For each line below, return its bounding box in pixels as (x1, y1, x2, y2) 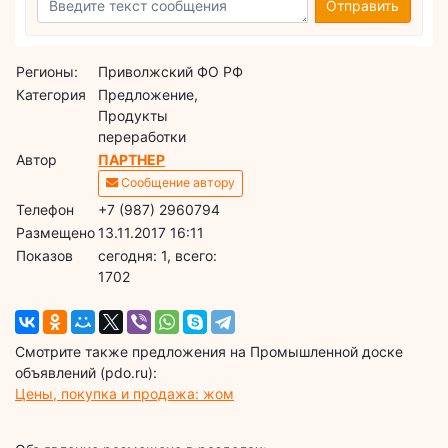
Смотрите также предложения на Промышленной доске (15, 342, 403, 360)
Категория (16, 85, 87, 103)
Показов (16, 246, 74, 264)
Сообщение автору (118, 175, 236, 191)
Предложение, (98, 85, 199, 103)
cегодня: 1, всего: (98, 246, 218, 264)
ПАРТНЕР (98, 150, 166, 168)
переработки (98, 127, 187, 145)
